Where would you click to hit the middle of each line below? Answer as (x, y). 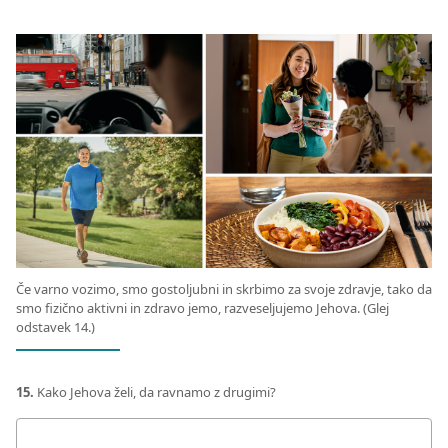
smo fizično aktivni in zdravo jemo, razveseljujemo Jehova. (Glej (202, 308)
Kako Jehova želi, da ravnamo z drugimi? (155, 392)
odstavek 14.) (55, 327)
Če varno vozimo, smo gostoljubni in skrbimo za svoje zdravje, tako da (224, 289)
